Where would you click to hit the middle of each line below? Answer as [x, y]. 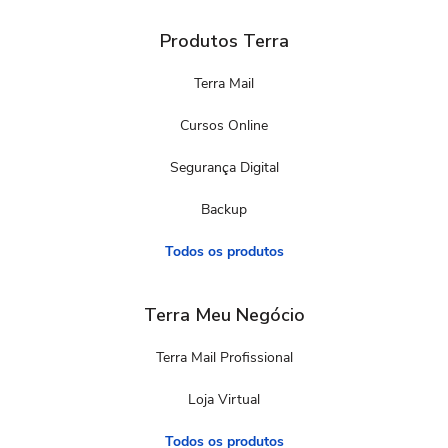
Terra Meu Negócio [224, 314]
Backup [224, 209]
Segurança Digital [224, 167]
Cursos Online [224, 125]
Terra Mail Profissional [224, 357]
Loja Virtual [224, 399]
